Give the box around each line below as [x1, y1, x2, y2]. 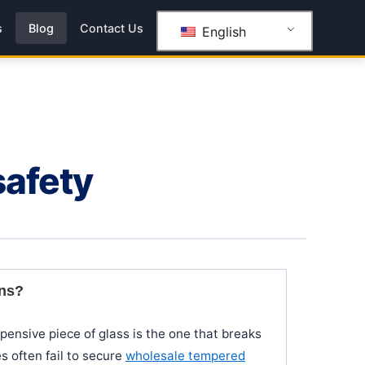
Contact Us [80, 20, 143, 35]
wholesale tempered [125, 347, 245, 363]
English [197, 23, 246, 40]
